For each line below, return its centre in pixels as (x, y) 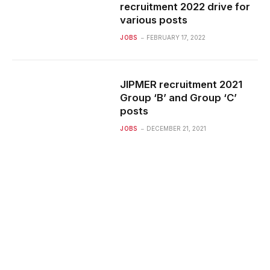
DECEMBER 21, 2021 (177, 128)
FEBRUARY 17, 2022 (176, 37)
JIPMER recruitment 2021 (181, 84)
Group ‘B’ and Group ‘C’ (179, 98)
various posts (154, 20)
